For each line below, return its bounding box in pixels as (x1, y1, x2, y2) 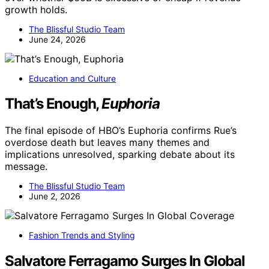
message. (5, 160, 47, 173)
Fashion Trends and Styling (29, 230, 135, 241)
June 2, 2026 (29, 191, 80, 202)
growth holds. (5, 3, 67, 16)
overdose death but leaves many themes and (5, 136, 210, 149)
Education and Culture (29, 73, 116, 83)
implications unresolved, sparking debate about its (5, 148, 235, 161)
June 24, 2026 (29, 34, 86, 44)
